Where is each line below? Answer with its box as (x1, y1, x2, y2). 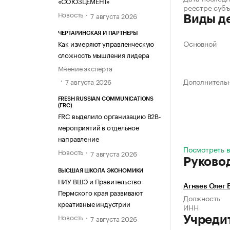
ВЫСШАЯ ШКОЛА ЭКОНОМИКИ (57, 167, 144, 174)
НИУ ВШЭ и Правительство (57, 175, 141, 186)
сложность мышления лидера (57, 49, 149, 60)
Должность (183, 192, 221, 204)
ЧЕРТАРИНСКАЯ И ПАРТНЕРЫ (57, 30, 138, 36)
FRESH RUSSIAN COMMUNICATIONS (57, 95, 154, 102)
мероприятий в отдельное (57, 121, 139, 132)
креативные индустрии (57, 198, 130, 208)
